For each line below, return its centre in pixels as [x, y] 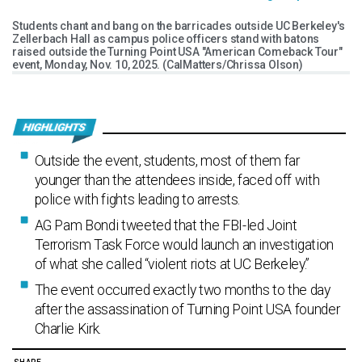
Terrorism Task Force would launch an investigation [184, 245]
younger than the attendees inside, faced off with [177, 181]
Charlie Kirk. [67, 329]
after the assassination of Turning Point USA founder [187, 310]
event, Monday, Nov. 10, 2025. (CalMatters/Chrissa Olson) [158, 65]
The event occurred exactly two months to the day [182, 290]
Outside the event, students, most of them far [167, 161]
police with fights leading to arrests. [137, 200]
